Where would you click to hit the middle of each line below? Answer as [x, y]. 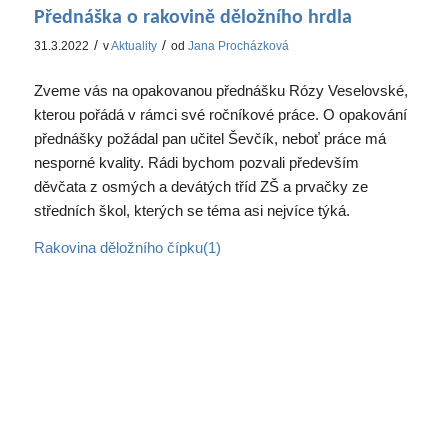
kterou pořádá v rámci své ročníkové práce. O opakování [220, 114]
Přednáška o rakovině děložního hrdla [192, 18]
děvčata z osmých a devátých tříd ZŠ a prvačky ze [200, 186]
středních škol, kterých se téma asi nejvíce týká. [191, 210]
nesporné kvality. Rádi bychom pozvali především [196, 162]
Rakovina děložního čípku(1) [127, 247]
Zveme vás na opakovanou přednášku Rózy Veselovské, [220, 90]
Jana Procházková [238, 46]
